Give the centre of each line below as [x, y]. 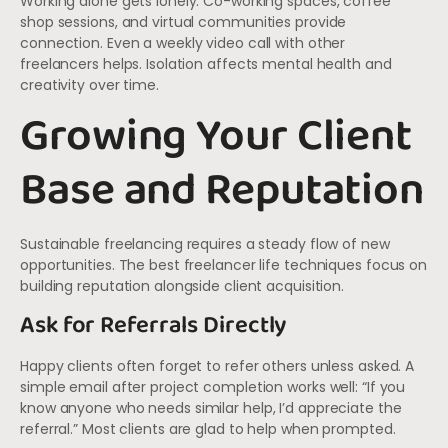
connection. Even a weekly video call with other [183, 42]
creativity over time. [89, 84]
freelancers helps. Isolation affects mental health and [206, 63]
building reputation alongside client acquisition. [182, 286]
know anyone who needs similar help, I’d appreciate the [211, 407]
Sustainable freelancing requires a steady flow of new [205, 244]
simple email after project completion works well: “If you [213, 386]
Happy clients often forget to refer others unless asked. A [217, 365]
